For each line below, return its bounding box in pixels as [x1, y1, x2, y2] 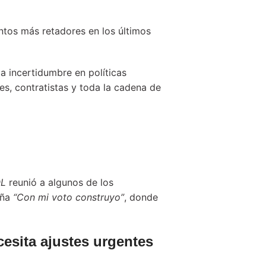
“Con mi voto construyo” [13, 191, 124, 203]
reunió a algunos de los [6, 176, 113, 188]
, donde [124, 191, 158, 203]
